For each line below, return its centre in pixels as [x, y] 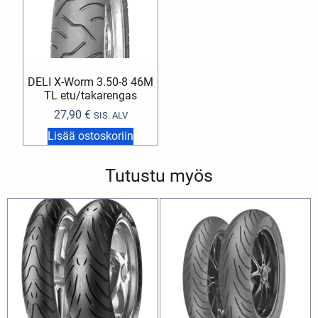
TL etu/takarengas [91, 96]
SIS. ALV [110, 116]
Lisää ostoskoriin [91, 136]
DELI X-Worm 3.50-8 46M [91, 82]
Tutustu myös [159, 176]
